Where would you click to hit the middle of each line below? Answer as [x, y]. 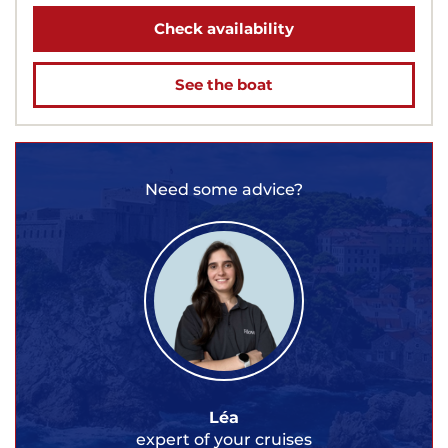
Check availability [224, 28]
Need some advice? [224, 189]
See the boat [224, 84]
